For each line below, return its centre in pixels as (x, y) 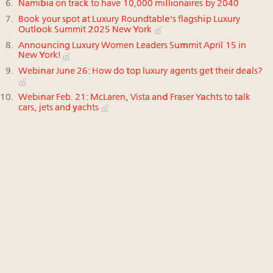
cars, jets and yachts (60, 108)
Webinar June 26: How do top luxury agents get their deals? (141, 72)
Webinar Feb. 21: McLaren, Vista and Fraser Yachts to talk (134, 98)
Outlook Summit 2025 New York (86, 30)
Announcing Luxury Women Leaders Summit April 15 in (133, 46)
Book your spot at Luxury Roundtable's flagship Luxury (129, 19)
